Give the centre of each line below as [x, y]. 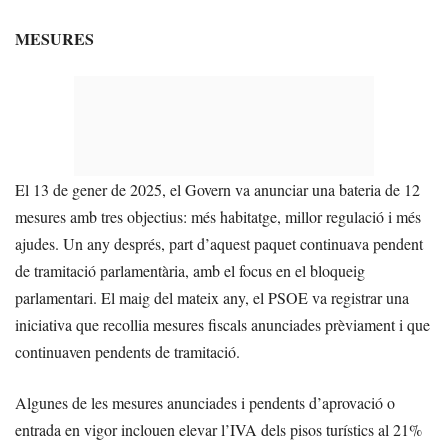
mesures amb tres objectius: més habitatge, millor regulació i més [218, 216]
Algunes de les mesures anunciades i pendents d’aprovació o [205, 402]
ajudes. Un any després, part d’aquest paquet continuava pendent [219, 243]
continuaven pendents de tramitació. [127, 351]
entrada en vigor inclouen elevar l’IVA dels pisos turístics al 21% [218, 429]
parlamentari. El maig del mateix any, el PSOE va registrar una [212, 297]
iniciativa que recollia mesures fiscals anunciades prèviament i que [222, 324]
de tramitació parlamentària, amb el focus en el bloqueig [190, 270]
